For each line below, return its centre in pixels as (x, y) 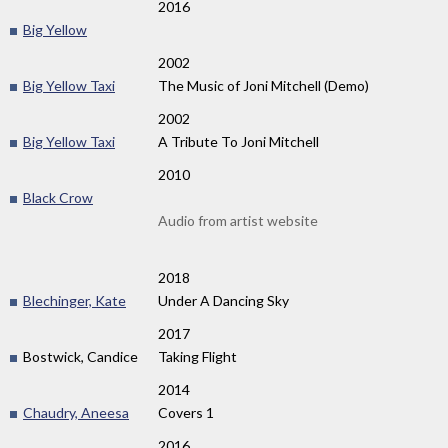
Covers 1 (186, 413)
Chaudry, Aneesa (76, 413)
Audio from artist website (238, 221)
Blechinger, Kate (74, 301)
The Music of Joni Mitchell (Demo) (263, 86)
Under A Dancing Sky (223, 301)
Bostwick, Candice (79, 357)
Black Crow (58, 198)
